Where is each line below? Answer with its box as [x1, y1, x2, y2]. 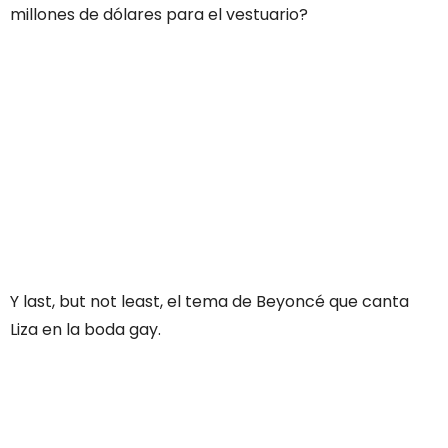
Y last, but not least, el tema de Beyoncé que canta [10, 289, 409, 313]
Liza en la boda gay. [10, 317, 161, 341]
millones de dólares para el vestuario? [10, 2, 308, 26]
